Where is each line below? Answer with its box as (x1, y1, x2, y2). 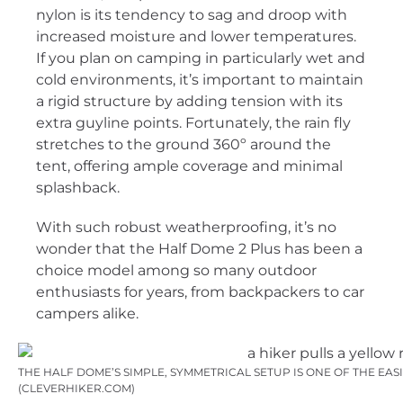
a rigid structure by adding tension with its (36, 93, 343, 111)
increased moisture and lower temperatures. (36, 28, 356, 46)
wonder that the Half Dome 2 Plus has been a (36, 240, 363, 258)
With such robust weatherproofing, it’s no (36, 219, 336, 237)
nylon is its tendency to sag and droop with (36, 6, 347, 24)
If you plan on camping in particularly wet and (36, 49, 365, 67)
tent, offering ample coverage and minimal (36, 157, 343, 175)
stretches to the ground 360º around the (36, 136, 331, 154)
